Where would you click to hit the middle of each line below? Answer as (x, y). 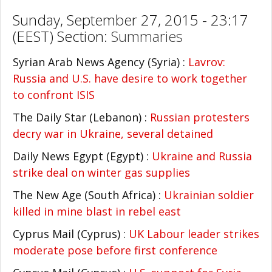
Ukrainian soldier (209, 195)
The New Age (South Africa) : (88, 195)
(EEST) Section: (62, 36)
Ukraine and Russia (202, 156)
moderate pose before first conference (115, 250)
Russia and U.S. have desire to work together (130, 78)
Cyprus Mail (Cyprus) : (71, 234)
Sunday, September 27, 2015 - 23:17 (131, 20)
